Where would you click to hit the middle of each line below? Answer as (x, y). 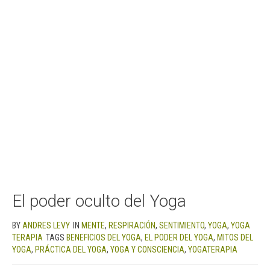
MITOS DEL (235, 237)
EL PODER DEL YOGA (179, 237)
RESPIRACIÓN (132, 225)
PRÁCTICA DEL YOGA (71, 249)
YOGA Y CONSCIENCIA (147, 249)
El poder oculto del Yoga (99, 201)
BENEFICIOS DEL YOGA (104, 237)
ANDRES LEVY (46, 225)
